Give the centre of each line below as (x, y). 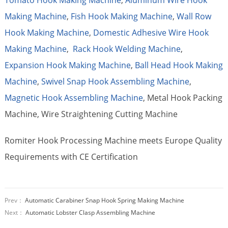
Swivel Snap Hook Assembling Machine (115, 81)
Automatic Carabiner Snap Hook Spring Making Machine (104, 200)
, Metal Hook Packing (182, 97)
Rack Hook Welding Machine (126, 49)
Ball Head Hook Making (179, 65)
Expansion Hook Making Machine (67, 65)
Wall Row (194, 16)
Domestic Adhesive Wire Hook (151, 32)
